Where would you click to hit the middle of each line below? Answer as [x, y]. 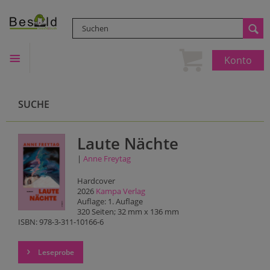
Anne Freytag [107, 159]
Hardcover [96, 181]
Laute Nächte [127, 144]
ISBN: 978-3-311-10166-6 [61, 222]
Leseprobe [55, 253]
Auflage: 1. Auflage [110, 201]
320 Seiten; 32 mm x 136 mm [128, 212]
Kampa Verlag [120, 191]
